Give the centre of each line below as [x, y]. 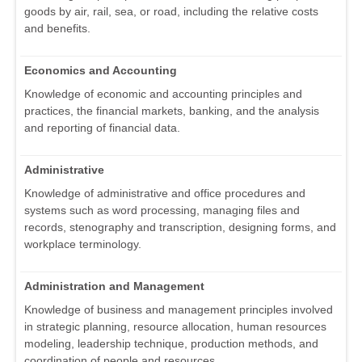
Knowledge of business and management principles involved [179, 310]
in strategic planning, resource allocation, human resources [175, 327]
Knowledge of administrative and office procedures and [165, 194]
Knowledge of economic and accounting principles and [163, 94]
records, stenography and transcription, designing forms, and [180, 227]
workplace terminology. [83, 244]
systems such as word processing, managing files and [162, 210]
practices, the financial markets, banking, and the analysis [172, 111]
